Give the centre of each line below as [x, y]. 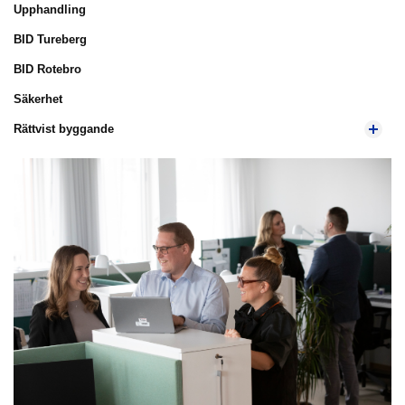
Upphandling [50, 9]
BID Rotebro [47, 69]
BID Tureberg [50, 39]
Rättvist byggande [64, 129]
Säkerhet [38, 99]
